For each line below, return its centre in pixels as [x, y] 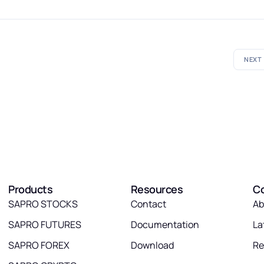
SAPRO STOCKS [43, 204]
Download [152, 245]
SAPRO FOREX [39, 245]
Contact [148, 204]
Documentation [165, 225]
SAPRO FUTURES [45, 225]
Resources [157, 189]
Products [31, 189]
